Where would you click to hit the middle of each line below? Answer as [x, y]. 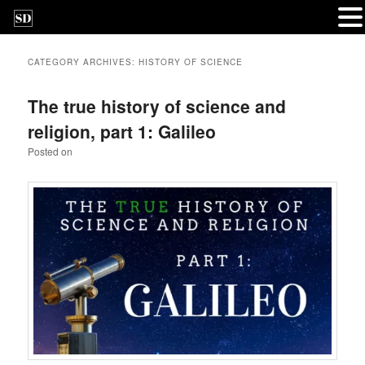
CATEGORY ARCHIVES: [84, 62]
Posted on [51, 152]
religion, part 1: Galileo [122, 132]
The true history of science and [157, 106]
